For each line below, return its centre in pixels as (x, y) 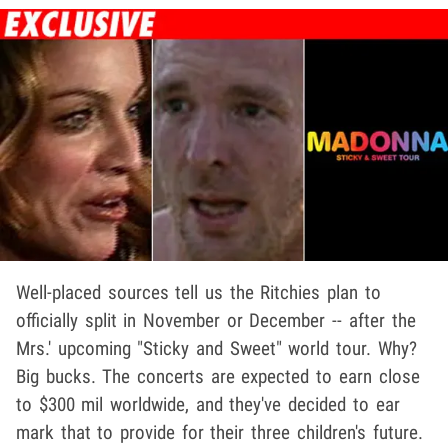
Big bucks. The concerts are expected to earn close (218, 376)
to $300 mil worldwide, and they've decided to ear (208, 404)
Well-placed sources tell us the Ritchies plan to (198, 292)
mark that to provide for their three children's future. (219, 432)
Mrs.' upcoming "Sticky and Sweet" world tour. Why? (216, 348)
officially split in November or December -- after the (216, 320)
